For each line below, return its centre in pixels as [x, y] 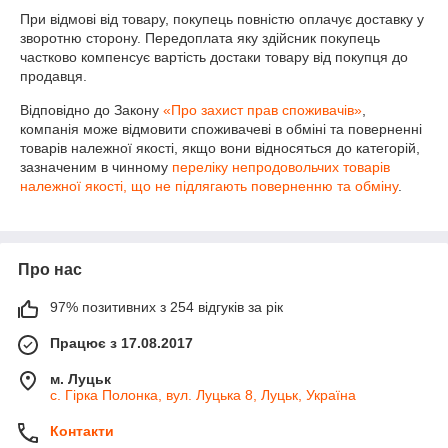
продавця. [53, 76]
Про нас [50, 269]
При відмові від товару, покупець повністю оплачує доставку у [222, 19]
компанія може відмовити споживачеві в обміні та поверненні [221, 129]
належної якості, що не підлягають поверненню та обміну [209, 186]
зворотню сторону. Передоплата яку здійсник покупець [200, 38]
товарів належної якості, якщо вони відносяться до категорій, [220, 148]
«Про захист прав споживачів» [262, 110]
